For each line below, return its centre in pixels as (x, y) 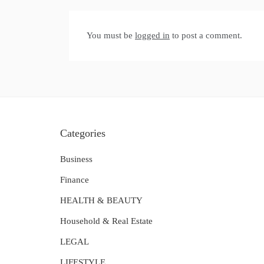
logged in (152, 35)
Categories (83, 133)
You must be (111, 35)
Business (76, 159)
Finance (75, 179)
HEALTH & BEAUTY (101, 200)
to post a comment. (206, 35)
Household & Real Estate (106, 221)
